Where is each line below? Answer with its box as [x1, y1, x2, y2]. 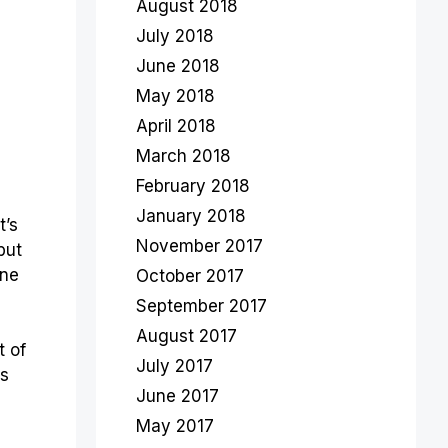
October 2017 [136, 266, 244, 286]
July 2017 [136, 356, 213, 376]
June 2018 [136, 56, 220, 76]
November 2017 [136, 236, 263, 256]
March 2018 [136, 146, 231, 166]
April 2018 [136, 116, 216, 136]
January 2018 [136, 206, 246, 226]
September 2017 [136, 296, 267, 316]
